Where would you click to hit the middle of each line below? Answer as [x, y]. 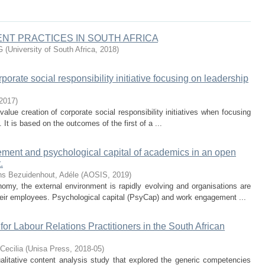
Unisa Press [49, 249]
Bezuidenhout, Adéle [43, 175]
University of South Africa [51, 49]
